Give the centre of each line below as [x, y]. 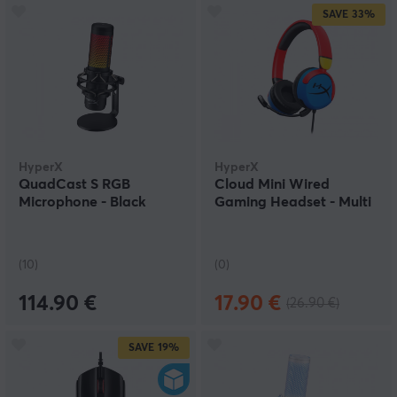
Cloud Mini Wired [272, 184]
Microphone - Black [82, 202]
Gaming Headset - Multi [293, 202]
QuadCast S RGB [74, 184]
